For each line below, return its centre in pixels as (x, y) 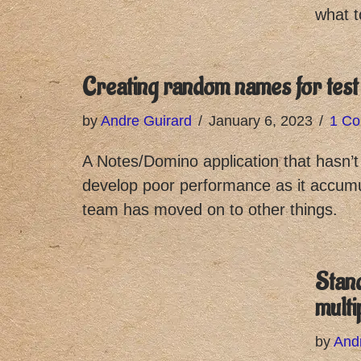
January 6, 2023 (261, 120)
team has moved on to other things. (210, 209)
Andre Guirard (146, 120)
